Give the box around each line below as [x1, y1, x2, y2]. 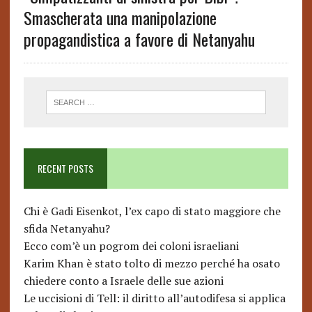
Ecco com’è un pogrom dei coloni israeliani [23, 238, 239, 254]
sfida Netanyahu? [23, 221, 110, 237]
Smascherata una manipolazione [23, 5, 217, 30]
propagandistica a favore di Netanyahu [23, 26, 255, 52]
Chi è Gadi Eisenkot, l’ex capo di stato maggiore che [23, 203, 281, 219]
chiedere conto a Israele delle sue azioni [23, 273, 224, 289]
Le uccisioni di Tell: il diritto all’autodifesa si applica [23, 290, 286, 306]
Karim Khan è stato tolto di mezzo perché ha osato [23, 256, 280, 272]
